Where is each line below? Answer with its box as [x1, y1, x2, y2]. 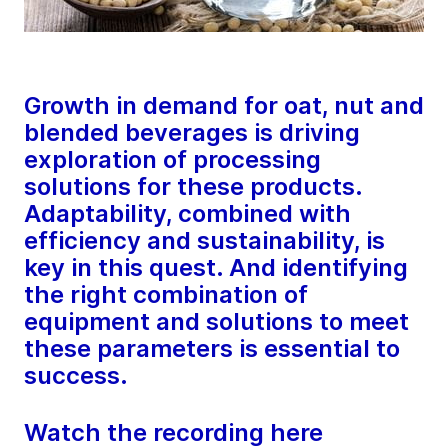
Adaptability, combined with [24, 199, 351, 229]
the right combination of [24, 280, 308, 310]
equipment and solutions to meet [24, 307, 409, 337]
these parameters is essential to [24, 334, 400, 364]
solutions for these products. [24, 172, 362, 202]
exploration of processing [24, 145, 321, 175]
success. [24, 361, 128, 391]
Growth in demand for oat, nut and [24, 91, 424, 121]
